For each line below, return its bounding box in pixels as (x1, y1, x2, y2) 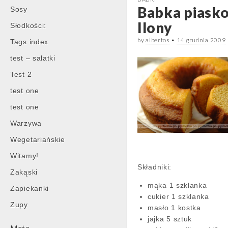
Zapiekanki (10, 184, 49, 192)
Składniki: (137, 162, 172, 171)
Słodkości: (10, 21, 46, 30)
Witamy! (10, 152, 39, 160)
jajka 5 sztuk (148, 214, 192, 223)
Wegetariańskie (10, 135, 65, 144)
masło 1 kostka (148, 203, 201, 212)
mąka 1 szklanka (148, 181, 207, 189)
